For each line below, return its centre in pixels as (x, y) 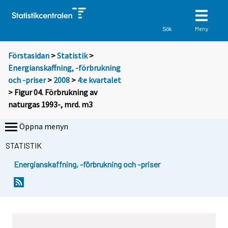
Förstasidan (29, 56)
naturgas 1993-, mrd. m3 (50, 105)
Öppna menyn (44, 126)
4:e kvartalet (99, 80)
